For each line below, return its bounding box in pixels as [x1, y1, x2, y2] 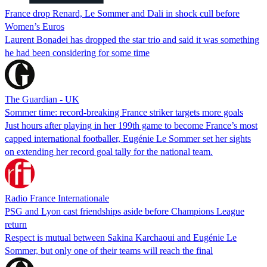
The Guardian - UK [5, 94, 79, 104]
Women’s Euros [5, 21, 64, 32]
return [5, 219, 27, 229]
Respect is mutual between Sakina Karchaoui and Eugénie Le [5, 232, 237, 243]
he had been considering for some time [5, 47, 150, 58]
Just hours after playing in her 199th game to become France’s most [5, 120, 257, 131]
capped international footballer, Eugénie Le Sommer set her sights [5, 133, 251, 144]
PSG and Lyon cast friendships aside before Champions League [5, 206, 244, 216]
